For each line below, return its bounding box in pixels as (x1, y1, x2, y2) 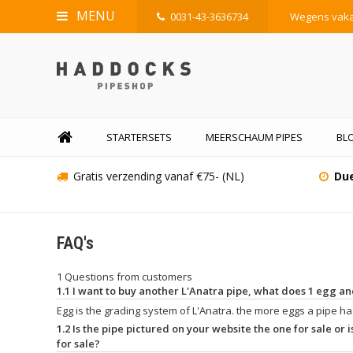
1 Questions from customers (57, 269, 192, 284)
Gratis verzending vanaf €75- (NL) (73, 169, 244, 184)
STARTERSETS (106, 130, 172, 144)
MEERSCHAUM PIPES (206, 130, 303, 144)
